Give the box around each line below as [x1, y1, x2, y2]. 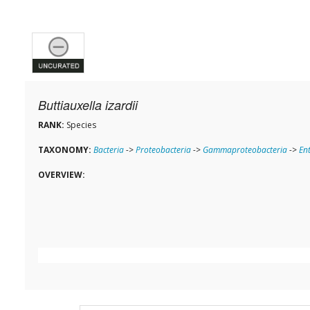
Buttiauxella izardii [38, 96, 138, 114]
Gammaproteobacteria [203, 144, 287, 156]
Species [64, 119, 96, 131]
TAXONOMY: [38, 144, 91, 156]
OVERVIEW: [38, 169, 85, 181]
